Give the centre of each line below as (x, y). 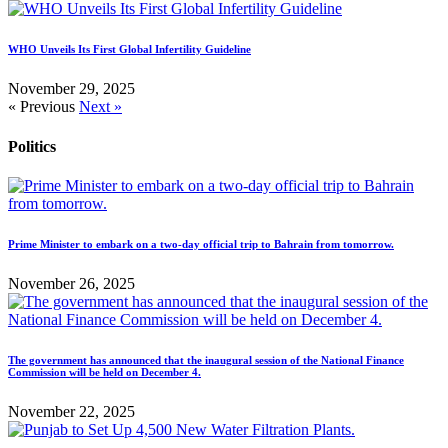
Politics (32, 146)
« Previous (41, 107)
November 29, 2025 (71, 89)
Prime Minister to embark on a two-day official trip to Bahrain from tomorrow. (201, 243)
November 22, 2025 (71, 411)
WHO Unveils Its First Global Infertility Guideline (129, 49)
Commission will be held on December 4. (104, 371)
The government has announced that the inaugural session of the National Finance (206, 359)
